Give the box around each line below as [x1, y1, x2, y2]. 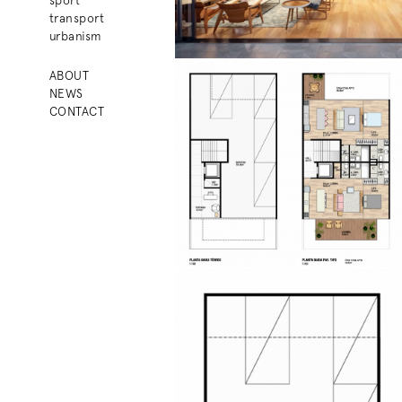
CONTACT [48, 103, 105, 118]
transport [48, 10, 105, 25]
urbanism [48, 28, 102, 43]
